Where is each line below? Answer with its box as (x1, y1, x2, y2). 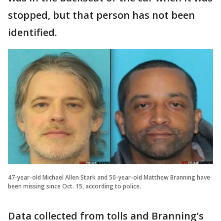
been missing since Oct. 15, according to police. (8, 182, 141, 190)
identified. (8, 26, 60, 39)
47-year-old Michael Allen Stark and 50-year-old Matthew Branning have (8, 173, 210, 182)
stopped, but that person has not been (8, 8, 195, 22)
